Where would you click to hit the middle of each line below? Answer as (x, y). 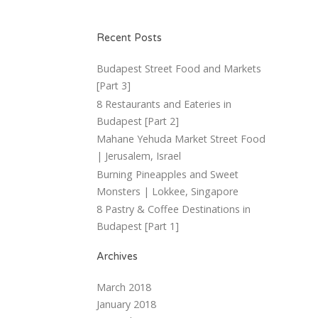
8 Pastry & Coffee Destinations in (174, 209)
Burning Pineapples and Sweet (168, 174)
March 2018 (124, 287)
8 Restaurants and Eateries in (164, 104)
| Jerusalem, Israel (139, 156)
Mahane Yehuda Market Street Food (181, 139)
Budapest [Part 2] (138, 121)
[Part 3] (114, 86)
